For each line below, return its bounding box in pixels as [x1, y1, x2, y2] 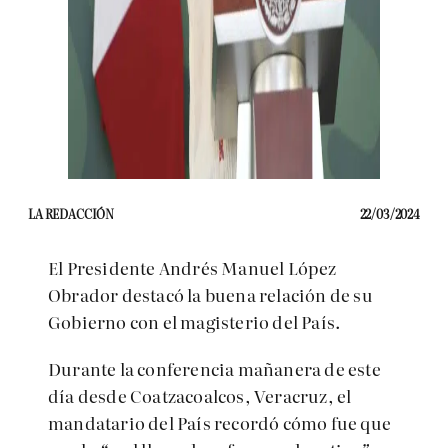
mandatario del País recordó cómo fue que [48, 410, 392, 435]
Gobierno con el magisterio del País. [48, 309, 342, 334]
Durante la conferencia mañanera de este [48, 356, 381, 381]
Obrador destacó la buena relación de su [48, 282, 373, 307]
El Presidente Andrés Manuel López [48, 255, 337, 280]
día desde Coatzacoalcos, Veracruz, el [48, 383, 352, 408]
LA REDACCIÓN [28, 205, 115, 223]
